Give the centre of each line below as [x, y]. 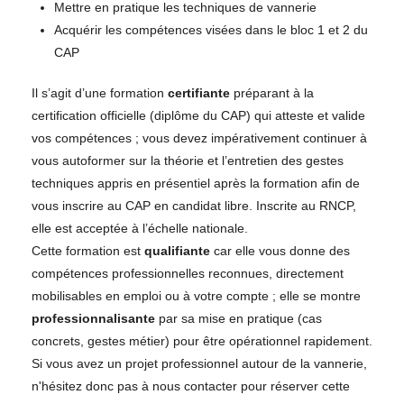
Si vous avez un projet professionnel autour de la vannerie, [199, 363]
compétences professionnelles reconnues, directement [188, 273]
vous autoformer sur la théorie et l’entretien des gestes [188, 160]
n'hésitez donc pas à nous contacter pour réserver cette [191, 386]
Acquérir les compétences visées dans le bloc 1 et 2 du [211, 29]
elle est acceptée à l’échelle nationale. [140, 228]
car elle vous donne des [280, 250]
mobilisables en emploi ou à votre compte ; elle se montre [196, 295]
